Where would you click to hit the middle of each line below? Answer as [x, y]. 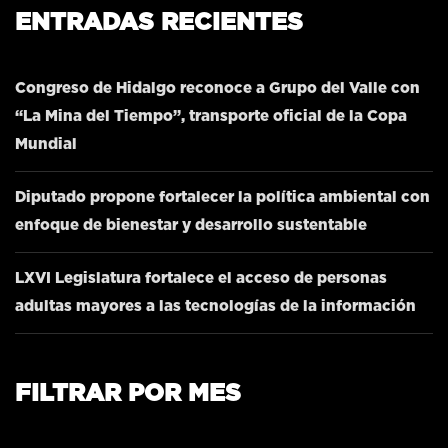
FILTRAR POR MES [128, 394]
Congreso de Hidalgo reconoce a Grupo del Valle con [217, 89]
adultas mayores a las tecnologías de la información [215, 307]
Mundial [46, 145]
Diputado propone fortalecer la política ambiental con [222, 198]
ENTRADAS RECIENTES [159, 23]
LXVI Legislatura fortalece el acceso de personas [201, 279]
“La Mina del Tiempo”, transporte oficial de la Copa [211, 117]
